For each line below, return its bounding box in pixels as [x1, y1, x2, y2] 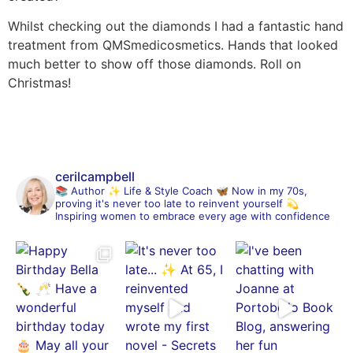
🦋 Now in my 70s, [213, 184, 307, 197]
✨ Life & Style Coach [105, 184, 213, 197]
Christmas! [8, 75, 71, 91]
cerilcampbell [55, 168, 135, 184]
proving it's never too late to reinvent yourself [55, 196, 283, 210]
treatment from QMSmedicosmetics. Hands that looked [8, 37, 338, 54]
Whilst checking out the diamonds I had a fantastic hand [8, 18, 344, 35]
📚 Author [55, 184, 105, 197]
